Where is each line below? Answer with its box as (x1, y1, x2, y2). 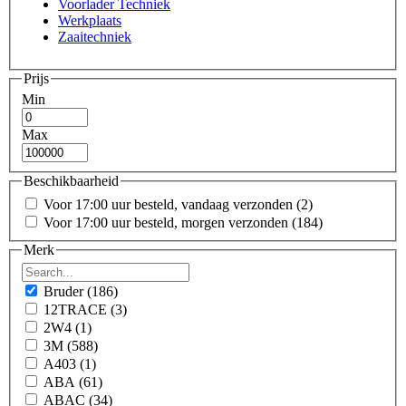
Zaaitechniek (58, 28, 131, 44)
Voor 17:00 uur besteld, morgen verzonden (43, 214, 292, 230)
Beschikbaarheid (24, 173, 119, 189)
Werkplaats (58, 12, 121, 28)
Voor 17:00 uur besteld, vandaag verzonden (43, 196, 296, 212)
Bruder (43, 284, 87, 300)
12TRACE (43, 302, 111, 318)
